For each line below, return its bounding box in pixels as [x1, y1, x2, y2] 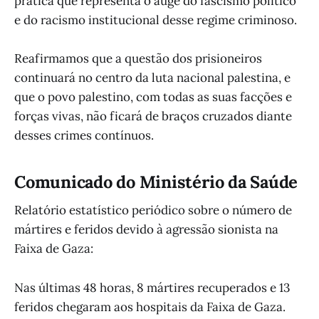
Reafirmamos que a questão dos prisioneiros [14, 50, 262, 66]
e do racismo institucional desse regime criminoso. [14, 11, 297, 28]
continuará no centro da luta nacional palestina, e [14, 69, 291, 85]
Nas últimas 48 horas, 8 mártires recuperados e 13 [14, 279, 290, 296]
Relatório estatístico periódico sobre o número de [14, 202, 292, 219]
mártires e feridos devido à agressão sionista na [14, 221, 278, 238]
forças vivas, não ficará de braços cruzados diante [14, 108, 292, 124]
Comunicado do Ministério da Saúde [14, 170, 298, 193]
